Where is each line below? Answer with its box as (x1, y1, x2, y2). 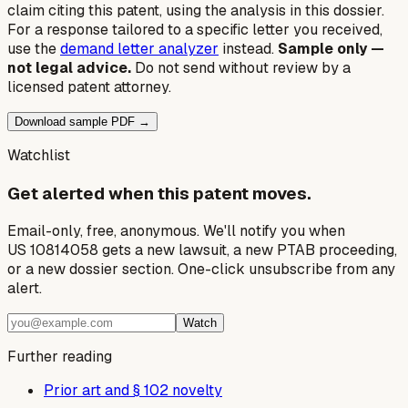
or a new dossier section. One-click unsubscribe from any (7, 260, 395, 280)
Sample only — (278, 38, 384, 58)
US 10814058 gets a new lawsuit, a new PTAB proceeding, (7, 240, 397, 260)
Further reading (7, 347, 112, 367)
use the (7, 38, 56, 58)
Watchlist (7, 145, 70, 165)
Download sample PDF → (15, 114, 150, 128)
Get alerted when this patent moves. (7, 181, 311, 205)
